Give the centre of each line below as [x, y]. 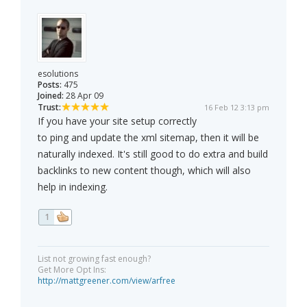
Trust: [49, 108]
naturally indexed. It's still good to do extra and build [153, 154]
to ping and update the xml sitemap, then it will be [148, 138]
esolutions [58, 74]
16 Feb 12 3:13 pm [237, 108]
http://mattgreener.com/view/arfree [107, 281]
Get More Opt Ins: [72, 270]
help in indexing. [73, 187]
